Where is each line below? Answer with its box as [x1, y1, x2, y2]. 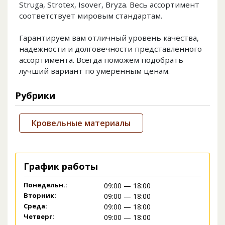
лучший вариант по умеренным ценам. [19, 66, 170, 76]
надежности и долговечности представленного [19, 44, 202, 54]
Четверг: [24, 212, 54, 221]
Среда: [24, 201, 47, 211]
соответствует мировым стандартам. [19, 11, 162, 21]
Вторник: [24, 191, 56, 200]
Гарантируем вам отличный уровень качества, [19, 33, 199, 43]
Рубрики [15, 89, 55, 102]
